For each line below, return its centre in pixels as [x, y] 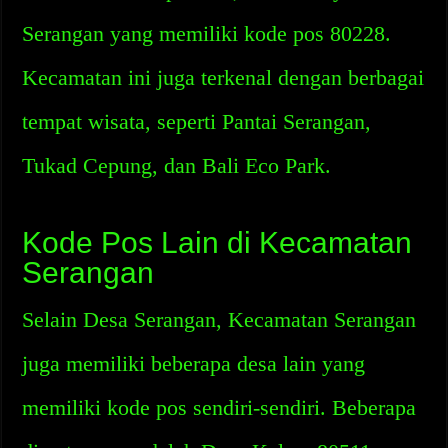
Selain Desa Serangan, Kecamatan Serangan [219, 319]
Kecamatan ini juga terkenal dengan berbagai [223, 77]
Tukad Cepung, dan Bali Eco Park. [177, 165]
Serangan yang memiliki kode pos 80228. [207, 33]
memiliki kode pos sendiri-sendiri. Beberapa [219, 407]
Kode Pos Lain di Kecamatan [217, 242]
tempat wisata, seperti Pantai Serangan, [197, 121]
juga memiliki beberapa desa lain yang [194, 363]
